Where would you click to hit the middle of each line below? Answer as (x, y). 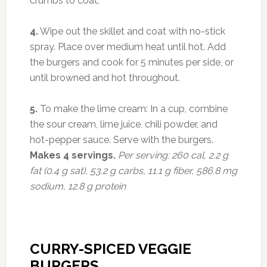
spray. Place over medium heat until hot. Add (128, 46)
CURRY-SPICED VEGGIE (110, 249)
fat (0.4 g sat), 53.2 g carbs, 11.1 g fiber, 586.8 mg (133, 170)
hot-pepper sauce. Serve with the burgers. (121, 139)
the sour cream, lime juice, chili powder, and (123, 124)
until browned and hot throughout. (105, 77)
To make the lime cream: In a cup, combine (132, 108)
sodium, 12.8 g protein (77, 186)
